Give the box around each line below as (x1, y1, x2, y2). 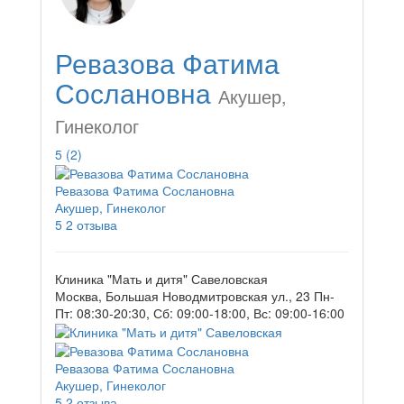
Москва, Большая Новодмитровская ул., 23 (55, 287, 310, 306)
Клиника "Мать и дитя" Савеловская (55, 270, 268, 289)
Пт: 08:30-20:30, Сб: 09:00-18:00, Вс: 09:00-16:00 (55, 304, 344, 323)
